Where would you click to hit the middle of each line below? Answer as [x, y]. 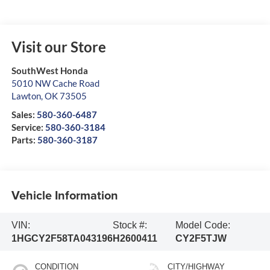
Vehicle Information [64, 195]
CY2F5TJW [201, 238]
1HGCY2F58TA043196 [62, 238]
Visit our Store [58, 47]
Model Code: [202, 225]
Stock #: [130, 225]
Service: [28, 127]
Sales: [24, 115]
